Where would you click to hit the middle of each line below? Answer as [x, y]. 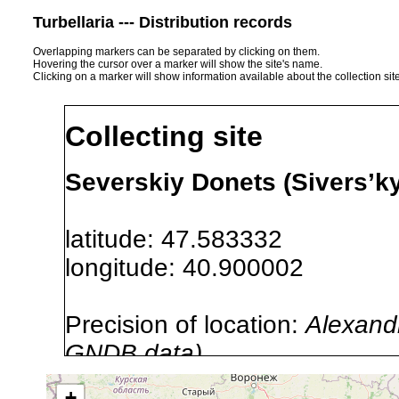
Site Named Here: [169, 381]
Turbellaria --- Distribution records [163, 22]
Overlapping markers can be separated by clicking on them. [176, 51]
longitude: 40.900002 [199, 267]
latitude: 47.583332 [188, 239]
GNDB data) [134, 353]
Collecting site [164, 137]
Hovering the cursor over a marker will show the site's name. [178, 64]
